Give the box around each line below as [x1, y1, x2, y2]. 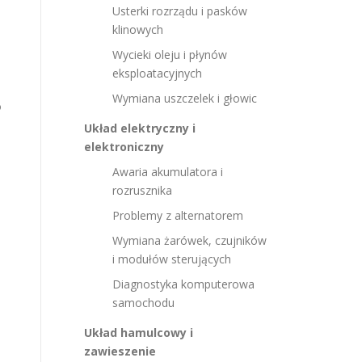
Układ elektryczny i [84, 120, 196, 136]
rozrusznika [112, 183, 172, 198]
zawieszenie [84, 343, 156, 359]
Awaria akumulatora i [112, 164, 223, 179]
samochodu [112, 295, 175, 310]
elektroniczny [84, 139, 164, 154]
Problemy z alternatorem [112, 208, 243, 223]
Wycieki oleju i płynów [112, 47, 227, 62]
